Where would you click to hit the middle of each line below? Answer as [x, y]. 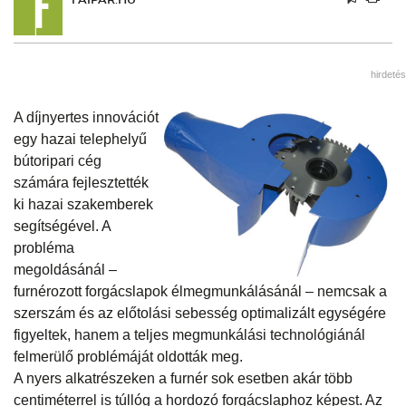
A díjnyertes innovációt [86, 117]
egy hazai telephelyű [80, 139]
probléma [44, 247]
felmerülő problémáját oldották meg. [128, 356]
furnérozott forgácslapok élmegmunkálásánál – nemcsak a [200, 291]
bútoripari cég [58, 160]
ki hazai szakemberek [83, 204]
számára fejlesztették [81, 182]
